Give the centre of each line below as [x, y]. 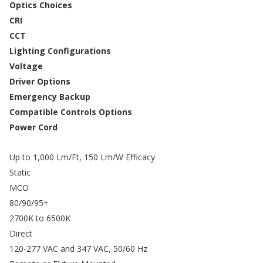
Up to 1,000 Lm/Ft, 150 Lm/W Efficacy [82, 157]
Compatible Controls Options [71, 112]
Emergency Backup [50, 97]
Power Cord [33, 127]
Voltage [26, 66]
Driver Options [40, 82]
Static [20, 173]
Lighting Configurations [60, 51]
